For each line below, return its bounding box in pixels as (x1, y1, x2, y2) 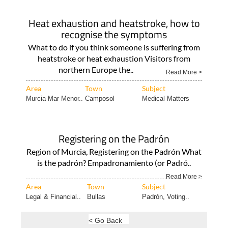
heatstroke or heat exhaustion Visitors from (38, 53, 190, 63)
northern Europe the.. (59, 65, 133, 74)
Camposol (84, 95, 115, 102)
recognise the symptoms (61, 26, 167, 42)
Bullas (87, 193, 105, 201)
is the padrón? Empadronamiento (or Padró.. (37, 158, 191, 167)
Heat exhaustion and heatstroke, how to (28, 15, 200, 31)
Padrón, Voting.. (141, 193, 189, 201)
